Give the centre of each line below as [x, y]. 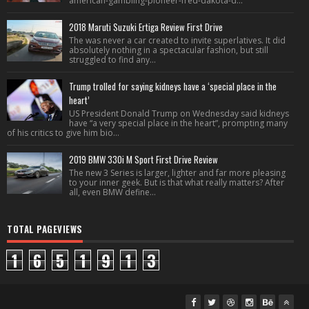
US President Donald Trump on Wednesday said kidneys [179, 113]
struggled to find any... [112, 60]
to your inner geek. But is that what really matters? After [177, 182]
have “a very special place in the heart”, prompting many [178, 123]
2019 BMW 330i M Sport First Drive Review [143, 159]
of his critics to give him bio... [63, 133]
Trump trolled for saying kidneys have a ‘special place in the [173, 86]
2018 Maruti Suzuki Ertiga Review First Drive [146, 27]
